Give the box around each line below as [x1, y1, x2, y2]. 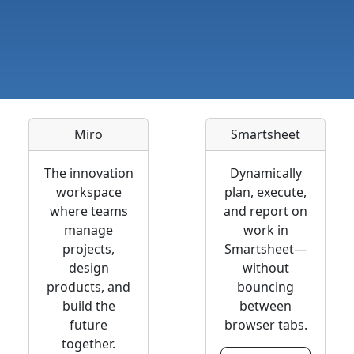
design [68, 259, 109, 277]
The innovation [43, 164, 134, 183]
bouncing [237, 278, 294, 296]
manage [64, 221, 113, 239]
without [242, 259, 289, 277]
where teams [49, 202, 128, 220]
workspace [55, 183, 122, 201]
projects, [62, 240, 115, 258]
